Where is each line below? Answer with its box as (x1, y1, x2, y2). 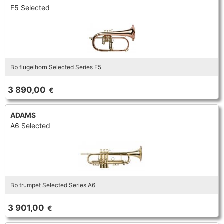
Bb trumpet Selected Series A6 (10, 181, 95, 189)
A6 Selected (10, 121, 50, 130)
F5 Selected (10, 3, 50, 12)
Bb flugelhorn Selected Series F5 (10, 63, 101, 71)
